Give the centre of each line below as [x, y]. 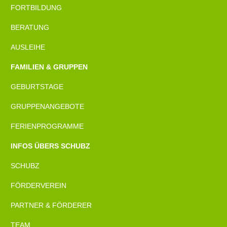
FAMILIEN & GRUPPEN [49, 67]
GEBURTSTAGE [37, 86]
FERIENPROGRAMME [47, 126]
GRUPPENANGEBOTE [47, 106]
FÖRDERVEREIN [38, 185]
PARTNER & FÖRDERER [51, 205]
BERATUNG [30, 27]
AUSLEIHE [28, 47]
